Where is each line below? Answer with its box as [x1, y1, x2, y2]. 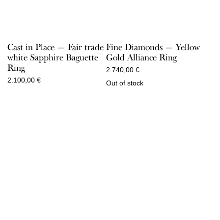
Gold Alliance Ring [106, 52, 177, 63]
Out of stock [106, 79, 143, 87]
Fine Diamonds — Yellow [106, 41, 200, 53]
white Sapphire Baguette [7, 52, 98, 63]
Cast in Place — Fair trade [7, 41, 104, 53]
